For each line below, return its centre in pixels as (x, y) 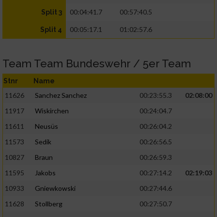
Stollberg (49, 204)
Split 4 (51, 30)
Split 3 (52, 12)
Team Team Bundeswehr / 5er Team (97, 64)
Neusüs (46, 126)
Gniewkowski (55, 188)
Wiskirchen (52, 111)
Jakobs (45, 173)
